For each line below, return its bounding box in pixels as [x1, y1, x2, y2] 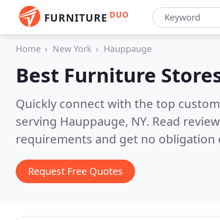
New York [53, 43, 92, 55]
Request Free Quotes [28, 165, 123, 178]
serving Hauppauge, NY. [16, 113, 152, 129]
